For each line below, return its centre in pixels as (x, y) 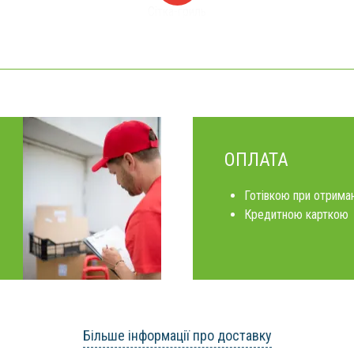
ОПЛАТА (256, 160)
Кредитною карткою (296, 215)
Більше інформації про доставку (177, 335)
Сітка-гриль (177, 11)
